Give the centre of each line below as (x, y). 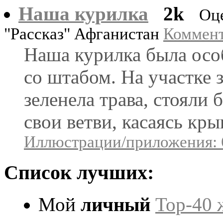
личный (115, 205)
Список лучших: (79, 172)
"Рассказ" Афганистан (84, 34)
